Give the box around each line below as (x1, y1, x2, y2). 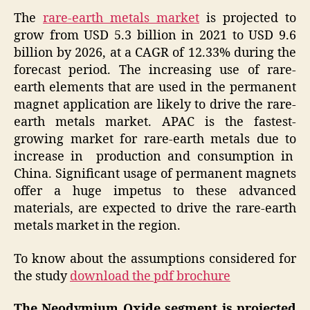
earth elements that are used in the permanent (14, 80, 296, 96)
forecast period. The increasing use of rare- (14, 62, 296, 79)
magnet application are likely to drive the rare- (14, 97, 296, 113)
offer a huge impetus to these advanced (14, 183, 296, 200)
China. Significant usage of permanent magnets (14, 166, 296, 183)
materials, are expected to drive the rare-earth (14, 201, 296, 217)
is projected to (199, 10, 296, 27)
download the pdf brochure (70, 268, 230, 284)
